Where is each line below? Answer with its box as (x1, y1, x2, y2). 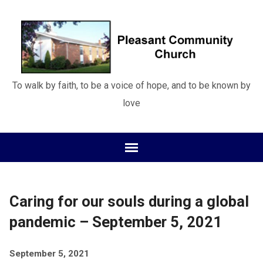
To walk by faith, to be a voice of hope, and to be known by (12, 79, 251, 91)
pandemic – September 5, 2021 (9, 213, 222, 231)
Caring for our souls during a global (9, 193, 249, 210)
